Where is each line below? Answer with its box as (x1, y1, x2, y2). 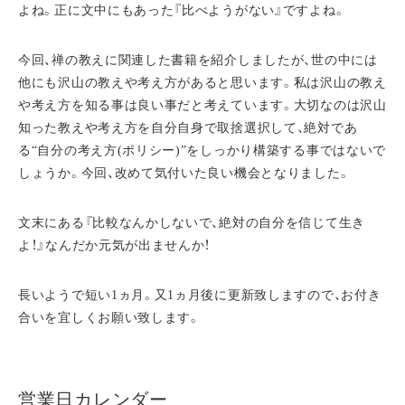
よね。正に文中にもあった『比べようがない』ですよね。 (18, 4, 346, 17)
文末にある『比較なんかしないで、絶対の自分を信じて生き (18, 216, 365, 230)
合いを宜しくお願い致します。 (18, 311, 201, 325)
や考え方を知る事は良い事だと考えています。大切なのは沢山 (18, 99, 387, 112)
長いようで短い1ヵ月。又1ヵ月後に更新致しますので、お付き (18, 288, 381, 302)
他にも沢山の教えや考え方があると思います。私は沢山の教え (18, 76, 387, 89)
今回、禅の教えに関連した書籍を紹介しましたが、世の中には (18, 53, 378, 67)
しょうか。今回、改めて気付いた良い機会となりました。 (18, 166, 351, 180)
